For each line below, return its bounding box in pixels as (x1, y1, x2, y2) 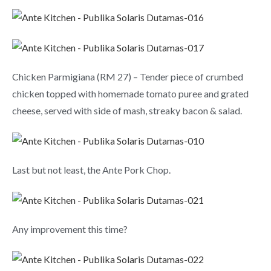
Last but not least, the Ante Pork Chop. (12, 164, 171, 176)
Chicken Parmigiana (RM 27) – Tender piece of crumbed (12, 71, 243, 83)
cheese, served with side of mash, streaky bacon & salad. (12, 105, 242, 117)
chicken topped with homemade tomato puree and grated (12, 88, 249, 100)
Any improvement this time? (12, 223, 128, 235)
